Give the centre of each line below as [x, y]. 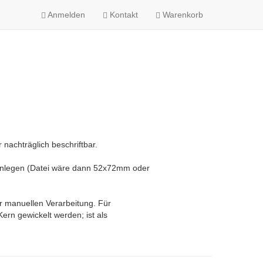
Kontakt [123, 15]
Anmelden [65, 15]
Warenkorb [182, 15]
